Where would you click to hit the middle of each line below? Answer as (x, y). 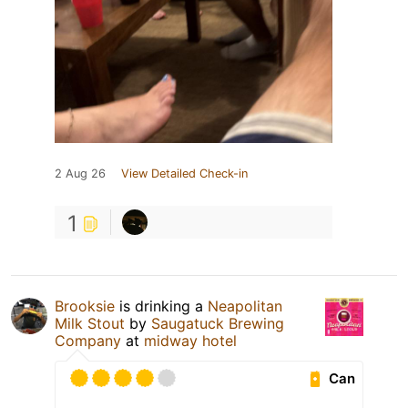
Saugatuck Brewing (218, 324)
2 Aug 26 (80, 174)
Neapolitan (245, 306)
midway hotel (190, 341)
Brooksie (85, 306)
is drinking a (161, 306)
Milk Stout (90, 324)
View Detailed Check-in (184, 174)
